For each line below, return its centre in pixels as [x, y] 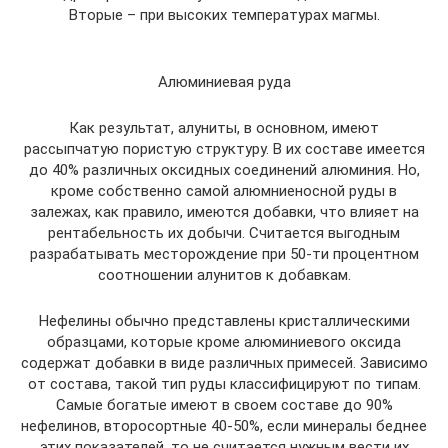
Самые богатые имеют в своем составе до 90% [224, 404]
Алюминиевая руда [224, 81]
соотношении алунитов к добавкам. [224, 274]
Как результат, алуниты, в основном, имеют [224, 127]
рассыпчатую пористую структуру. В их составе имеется [224, 148]
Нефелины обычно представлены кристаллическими [224, 320]
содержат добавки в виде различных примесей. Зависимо [224, 362]
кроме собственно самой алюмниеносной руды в [224, 190]
